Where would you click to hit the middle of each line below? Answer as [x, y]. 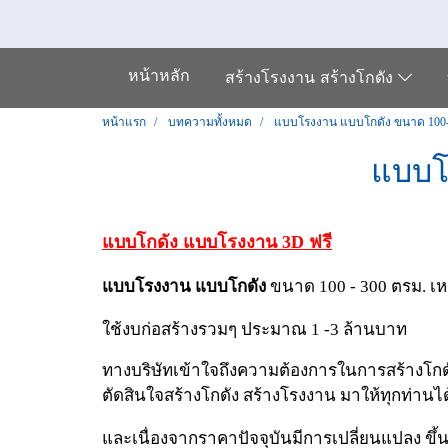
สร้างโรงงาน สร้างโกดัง [312, 79]
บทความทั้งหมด [210, 122]
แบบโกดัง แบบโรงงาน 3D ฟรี [217, 242]
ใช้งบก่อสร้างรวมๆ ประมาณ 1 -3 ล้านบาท [254, 329]
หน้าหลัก [159, 77]
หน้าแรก [124, 122]
